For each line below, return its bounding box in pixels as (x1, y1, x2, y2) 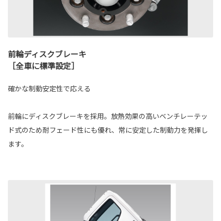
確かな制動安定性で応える (8, 83, 91, 93)
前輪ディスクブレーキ (8, 47, 86, 60)
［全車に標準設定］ (8, 59, 79, 72)
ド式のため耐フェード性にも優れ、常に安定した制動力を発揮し (8, 124, 208, 135)
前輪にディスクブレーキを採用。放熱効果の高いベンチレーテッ (8, 110, 208, 121)
